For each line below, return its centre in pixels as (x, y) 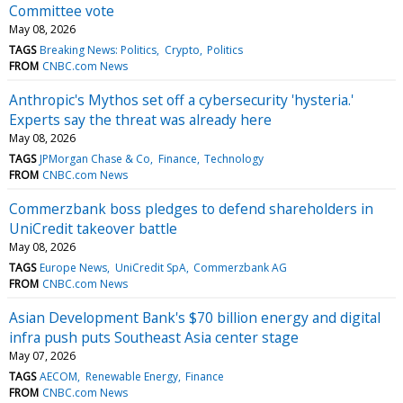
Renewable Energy (131, 376)
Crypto (182, 49)
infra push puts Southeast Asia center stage (154, 337)
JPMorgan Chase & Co (95, 158)
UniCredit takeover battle (93, 228)
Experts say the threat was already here (140, 119)
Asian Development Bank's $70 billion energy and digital (195, 317)
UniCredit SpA (150, 267)
